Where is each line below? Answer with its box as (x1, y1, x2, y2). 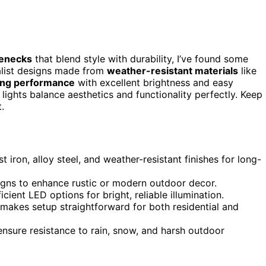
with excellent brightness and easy (75, 76, 233, 88)
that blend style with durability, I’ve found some (32, 52, 248, 65)
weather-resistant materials (107, 64, 238, 77)
